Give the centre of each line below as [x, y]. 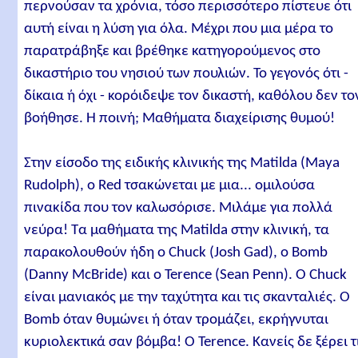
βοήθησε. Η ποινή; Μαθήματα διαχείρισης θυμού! [180, 118]
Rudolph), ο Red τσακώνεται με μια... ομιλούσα [170, 186]
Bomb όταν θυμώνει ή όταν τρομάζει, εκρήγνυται [177, 320]
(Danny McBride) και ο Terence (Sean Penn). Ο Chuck [186, 276]
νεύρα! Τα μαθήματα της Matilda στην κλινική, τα [177, 231]
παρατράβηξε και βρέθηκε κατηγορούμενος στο [173, 51]
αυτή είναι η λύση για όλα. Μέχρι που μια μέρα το [179, 29]
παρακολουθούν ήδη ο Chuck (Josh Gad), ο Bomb [176, 253]
